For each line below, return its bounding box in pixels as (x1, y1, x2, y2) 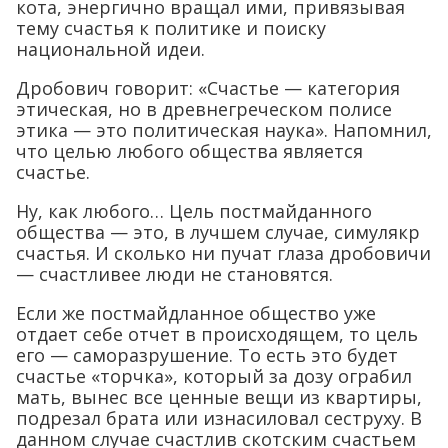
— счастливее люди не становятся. (16, 261, 333, 286)
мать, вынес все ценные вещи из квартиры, (16, 384, 422, 409)
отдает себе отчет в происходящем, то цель (16, 321, 418, 346)
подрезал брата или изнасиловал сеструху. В (16, 405, 422, 430)
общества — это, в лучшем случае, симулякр (16, 219, 420, 244)
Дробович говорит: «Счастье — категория (16, 75, 400, 100)
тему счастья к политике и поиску (16, 15, 326, 40)
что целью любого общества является (16, 138, 363, 163)
